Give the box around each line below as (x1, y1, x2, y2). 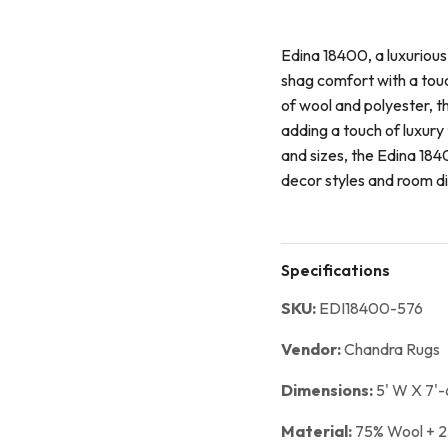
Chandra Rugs (343, 338, 440, 359)
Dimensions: (280, 379, 376, 400)
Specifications (280, 259, 390, 280)
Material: (280, 420, 355, 441)
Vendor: (280, 338, 344, 359)
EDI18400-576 (318, 297, 423, 318)
